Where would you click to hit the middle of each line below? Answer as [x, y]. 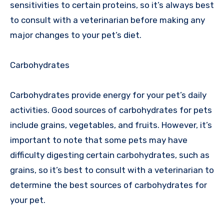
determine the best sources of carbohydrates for [108, 185]
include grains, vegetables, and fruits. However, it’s [111, 125]
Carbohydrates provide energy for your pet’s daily [108, 95]
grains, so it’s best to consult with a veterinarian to [112, 170]
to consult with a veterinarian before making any [107, 20]
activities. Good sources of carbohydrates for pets [111, 110]
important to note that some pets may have [99, 140]
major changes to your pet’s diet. [76, 35]
